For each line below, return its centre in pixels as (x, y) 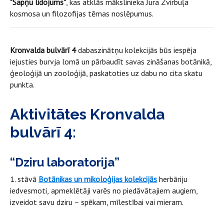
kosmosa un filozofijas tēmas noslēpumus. (82, 13)
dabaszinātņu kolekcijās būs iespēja (137, 50)
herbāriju (172, 179)
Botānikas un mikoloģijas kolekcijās (98, 179)
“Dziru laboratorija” (65, 162)
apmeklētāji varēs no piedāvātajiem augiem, (124, 190)
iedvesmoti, (29, 190)
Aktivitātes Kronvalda (87, 114)
